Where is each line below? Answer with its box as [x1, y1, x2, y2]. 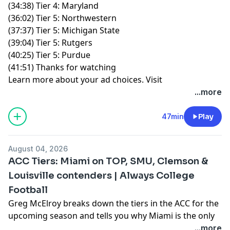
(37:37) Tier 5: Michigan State [8, 24, 120, 36]
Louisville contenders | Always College [8, 169, 195, 181]
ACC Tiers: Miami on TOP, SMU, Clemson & [8, 155, 208, 167]
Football [8, 184, 48, 196]
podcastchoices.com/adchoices [8, 86, 130, 98]
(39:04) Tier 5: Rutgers [8, 36, 92, 48]
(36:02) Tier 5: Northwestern [8, 12, 117, 24]
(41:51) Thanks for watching [8, 61, 116, 73]
